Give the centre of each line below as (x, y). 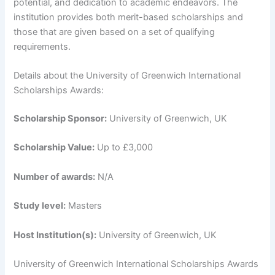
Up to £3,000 (124, 148)
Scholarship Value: (54, 148)
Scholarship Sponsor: (60, 119)
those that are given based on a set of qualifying (114, 32)
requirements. (42, 46)
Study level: (40, 206)
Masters (84, 206)
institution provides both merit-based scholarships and (129, 17)
